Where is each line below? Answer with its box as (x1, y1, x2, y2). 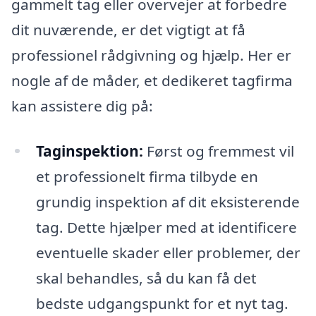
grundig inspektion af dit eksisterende (35, 191, 300, 212)
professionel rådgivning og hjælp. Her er (11, 44, 291, 65)
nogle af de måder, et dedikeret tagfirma (11, 70, 293, 90)
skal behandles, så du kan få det (35, 267, 257, 288)
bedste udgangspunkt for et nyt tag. (35, 293, 288, 313)
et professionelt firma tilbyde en (35, 166, 258, 186)
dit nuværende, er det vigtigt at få (11, 19, 245, 39)
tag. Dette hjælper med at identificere (35, 217, 297, 237)
